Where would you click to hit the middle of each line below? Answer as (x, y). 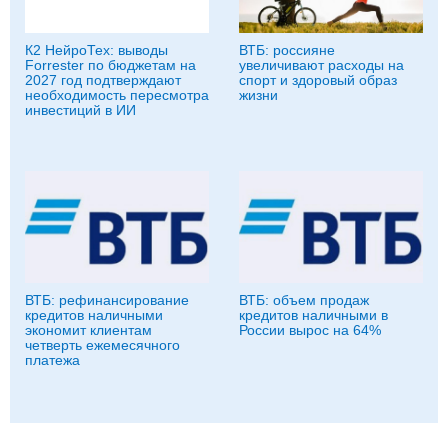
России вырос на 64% (310, 329)
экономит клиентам (88, 329)
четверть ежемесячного (102, 344)
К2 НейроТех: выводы (96, 49)
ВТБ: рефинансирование (107, 299)
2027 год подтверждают (103, 79)
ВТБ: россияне (287, 49)
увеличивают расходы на (321, 64)
